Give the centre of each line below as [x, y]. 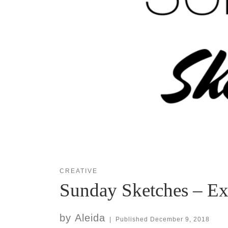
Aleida [90, 218]
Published [133, 220]
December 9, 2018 [180, 220]
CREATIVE [79, 171]
